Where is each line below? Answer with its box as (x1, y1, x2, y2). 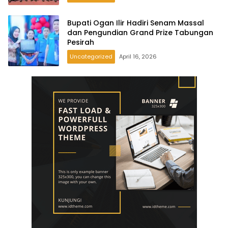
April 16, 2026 (119, 52, 157, 61)
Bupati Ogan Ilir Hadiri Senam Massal (67, 17, 204, 28)
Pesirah (67, 37, 94, 47)
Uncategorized (70, 52, 112, 61)
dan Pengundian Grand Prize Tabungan (67, 27, 213, 38)
